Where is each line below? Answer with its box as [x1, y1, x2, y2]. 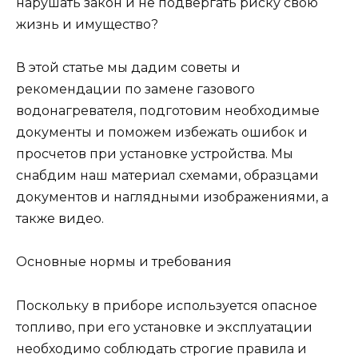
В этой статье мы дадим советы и [16, 60, 241, 76]
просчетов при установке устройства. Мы [16, 146, 293, 162]
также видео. [16, 211, 104, 227]
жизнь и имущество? [16, 16, 158, 32]
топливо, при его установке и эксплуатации [16, 319, 312, 335]
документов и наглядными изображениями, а [16, 189, 328, 205]
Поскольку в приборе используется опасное [16, 297, 317, 313]
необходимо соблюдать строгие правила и [16, 340, 307, 356]
